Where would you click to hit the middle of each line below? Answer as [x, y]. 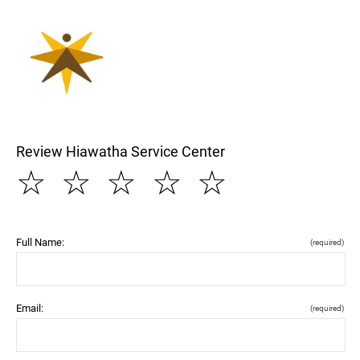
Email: [30, 308]
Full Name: [40, 242]
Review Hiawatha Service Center [121, 151]
